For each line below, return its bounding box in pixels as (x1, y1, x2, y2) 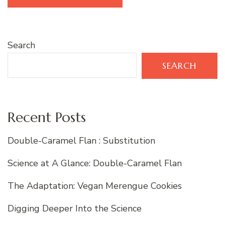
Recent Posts (8, 108, 86, 126)
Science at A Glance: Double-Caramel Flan (8, 157, 182, 170)
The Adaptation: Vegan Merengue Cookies (8, 180, 182, 192)
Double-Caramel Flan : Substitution (8, 135, 155, 147)
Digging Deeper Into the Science (8, 202, 142, 215)
